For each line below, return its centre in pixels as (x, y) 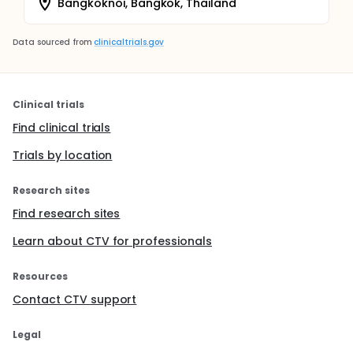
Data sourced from (52, 42)
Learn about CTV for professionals (113, 241)
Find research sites (67, 214)
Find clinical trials (62, 128)
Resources (40, 276)
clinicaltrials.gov (129, 42)
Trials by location (63, 155)
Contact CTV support (75, 299)
